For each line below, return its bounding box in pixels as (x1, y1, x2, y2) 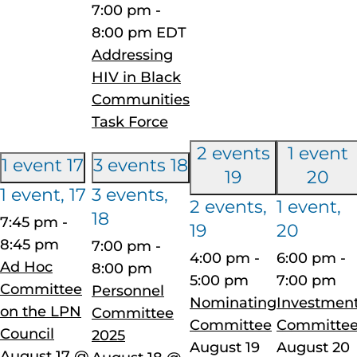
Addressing (92, 45, 173, 64)
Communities (92, 90, 190, 108)
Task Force (92, 112, 168, 131)
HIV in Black (92, 68, 181, 86)
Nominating (190, 293, 277, 312)
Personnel (92, 281, 164, 300)
